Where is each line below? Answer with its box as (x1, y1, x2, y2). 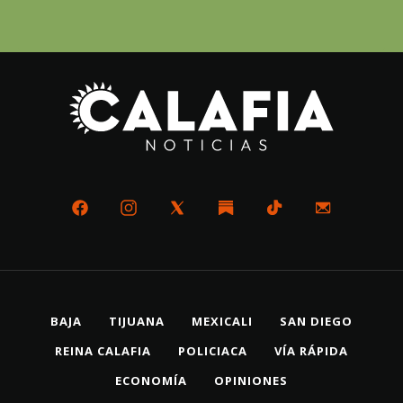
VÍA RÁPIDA (274, 342, 348, 359)
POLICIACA (178, 342, 247, 359)
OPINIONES (214, 372, 288, 389)
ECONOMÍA (115, 372, 187, 389)
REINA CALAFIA (55, 342, 151, 359)
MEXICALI (192, 312, 253, 329)
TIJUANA (109, 312, 165, 329)
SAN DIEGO (280, 312, 353, 329)
